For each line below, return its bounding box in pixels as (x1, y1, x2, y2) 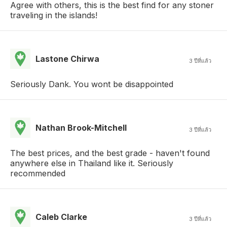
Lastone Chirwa (35, 54, 99, 64)
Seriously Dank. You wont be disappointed (10, 79, 173, 89)
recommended (10, 168, 65, 178)
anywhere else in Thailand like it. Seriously (10, 158, 173, 168)
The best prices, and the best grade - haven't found (10, 148, 210, 158)
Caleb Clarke (35, 212, 87, 222)
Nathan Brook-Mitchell (35, 123, 127, 133)
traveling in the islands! (10, 10, 97, 20)
